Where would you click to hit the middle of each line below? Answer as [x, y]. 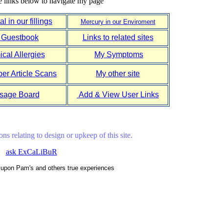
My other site [118, 74]
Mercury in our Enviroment [118, 22]
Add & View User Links [118, 95]
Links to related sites [118, 38]
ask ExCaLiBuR [31, 152]
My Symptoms [119, 55]
